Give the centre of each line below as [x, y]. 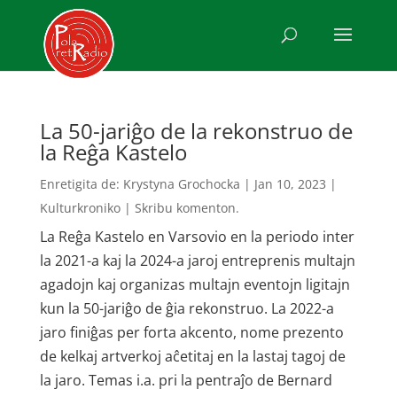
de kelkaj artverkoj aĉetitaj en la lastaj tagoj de [192, 356]
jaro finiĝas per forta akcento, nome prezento [191, 332]
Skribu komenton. [187, 208]
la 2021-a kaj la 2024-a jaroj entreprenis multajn [197, 261]
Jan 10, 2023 [290, 184]
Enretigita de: [81, 184]
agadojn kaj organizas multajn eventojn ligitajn [195, 284]
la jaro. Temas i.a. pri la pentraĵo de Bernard [186, 380]
